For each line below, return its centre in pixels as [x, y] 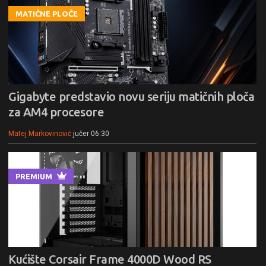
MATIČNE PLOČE [47, 14]
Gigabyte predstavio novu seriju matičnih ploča [131, 96]
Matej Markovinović [40, 134]
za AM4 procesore [56, 112]
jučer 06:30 [91, 134]
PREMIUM [34, 176]
